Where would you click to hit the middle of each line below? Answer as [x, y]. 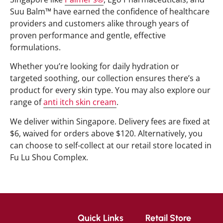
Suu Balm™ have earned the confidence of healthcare [110, 11]
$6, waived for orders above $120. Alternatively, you [106, 133]
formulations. [35, 47]
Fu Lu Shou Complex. [49, 157]
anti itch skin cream [80, 102]
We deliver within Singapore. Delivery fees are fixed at [110, 121]
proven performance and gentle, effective [88, 35]
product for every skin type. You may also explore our [110, 90]
